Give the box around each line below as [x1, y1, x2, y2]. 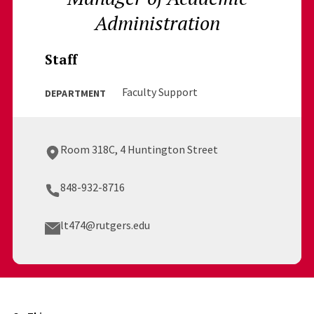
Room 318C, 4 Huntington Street [60, 142, 218, 156]
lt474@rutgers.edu [60, 218, 150, 232]
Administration [94, 10, 220, 36]
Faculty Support [122, 85, 198, 99]
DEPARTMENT [45, 87, 107, 100]
